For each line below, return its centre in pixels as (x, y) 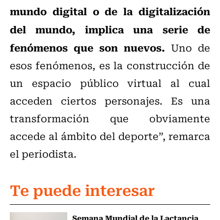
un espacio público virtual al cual (110, 83)
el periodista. (43, 154)
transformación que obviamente (110, 118)
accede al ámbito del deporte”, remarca (110, 136)
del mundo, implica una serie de (110, 29)
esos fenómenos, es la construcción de (110, 65)
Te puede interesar (82, 190)
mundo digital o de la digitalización (110, 11)
